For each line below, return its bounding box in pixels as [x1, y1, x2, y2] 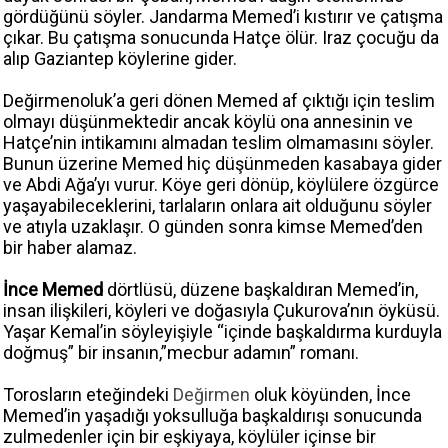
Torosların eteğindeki [3, 384, 173, 406]
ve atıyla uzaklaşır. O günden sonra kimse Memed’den [3, 216, 423, 238]
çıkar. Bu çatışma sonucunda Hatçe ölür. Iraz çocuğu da [3, 27, 439, 49]
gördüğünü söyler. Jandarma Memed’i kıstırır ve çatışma [3, 6, 443, 28]
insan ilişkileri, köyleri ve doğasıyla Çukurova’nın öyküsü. [3, 300, 440, 322]
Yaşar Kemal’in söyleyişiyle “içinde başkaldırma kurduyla [3, 321, 442, 343]
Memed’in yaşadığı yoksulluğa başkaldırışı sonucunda [3, 405, 422, 427]
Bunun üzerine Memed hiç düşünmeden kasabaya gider [3, 153, 442, 175]
